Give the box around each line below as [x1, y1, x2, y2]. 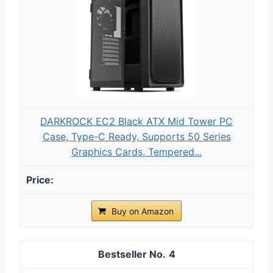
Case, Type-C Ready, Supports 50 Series [42, 130, 231, 143]
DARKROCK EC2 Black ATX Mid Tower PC [40, 115, 233, 127]
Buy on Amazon [112, 205, 174, 216]
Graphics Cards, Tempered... [71, 145, 202, 158]
